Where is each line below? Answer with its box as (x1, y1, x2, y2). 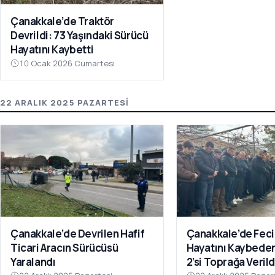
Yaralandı (10, 254, 56, 269)
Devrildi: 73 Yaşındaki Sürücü (10, 28, 149, 42)
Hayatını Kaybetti (10, 42, 94, 56)
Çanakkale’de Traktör (10, 14, 114, 28)
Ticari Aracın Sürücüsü (10, 240, 118, 255)
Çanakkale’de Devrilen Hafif (10, 226, 145, 241)
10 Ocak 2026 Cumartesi (19, 57, 115, 69)
